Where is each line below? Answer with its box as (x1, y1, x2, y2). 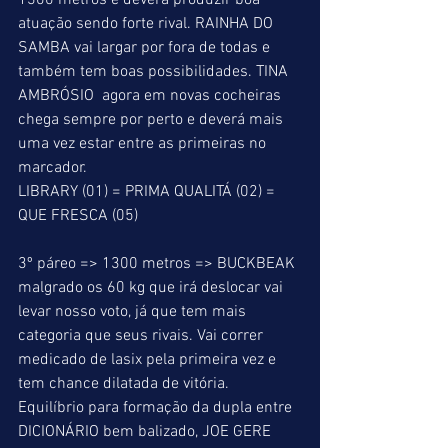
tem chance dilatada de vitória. (18, 374, 233, 394)
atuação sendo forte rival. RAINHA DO (18, 14, 277, 34)
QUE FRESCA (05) (18, 206, 138, 226)
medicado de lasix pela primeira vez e (18, 350, 280, 370)
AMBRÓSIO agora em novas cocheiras (18, 86, 285, 106)
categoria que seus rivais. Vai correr (18, 326, 267, 346)
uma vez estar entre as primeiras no (18, 134, 270, 154)
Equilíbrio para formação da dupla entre (18, 398, 296, 418)
